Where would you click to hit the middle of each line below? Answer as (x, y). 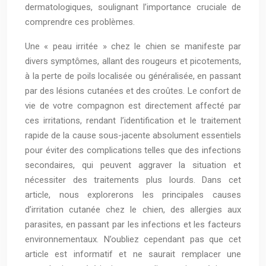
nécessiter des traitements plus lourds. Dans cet (133, 180)
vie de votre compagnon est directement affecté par (133, 106)
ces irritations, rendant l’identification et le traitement (133, 121)
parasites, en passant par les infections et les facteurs (133, 225)
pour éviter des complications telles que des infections (133, 151)
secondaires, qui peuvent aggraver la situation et (133, 165)
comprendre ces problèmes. (80, 22)
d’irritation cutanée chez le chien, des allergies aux (133, 210)
